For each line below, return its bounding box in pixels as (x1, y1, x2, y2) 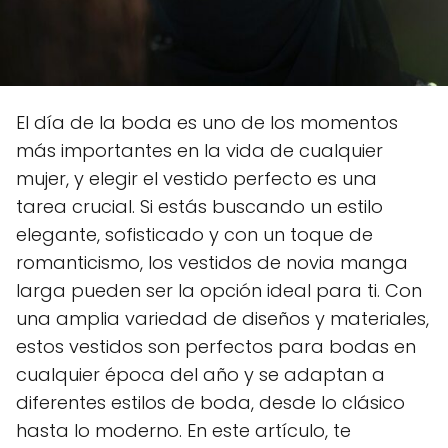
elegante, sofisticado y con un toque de (16, 221, 373, 247)
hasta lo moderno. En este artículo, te (16, 417, 351, 443)
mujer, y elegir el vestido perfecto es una (16, 165, 377, 191)
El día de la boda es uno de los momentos (16, 109, 398, 135)
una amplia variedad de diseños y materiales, (16, 305, 429, 331)
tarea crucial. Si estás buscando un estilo (16, 193, 383, 219)
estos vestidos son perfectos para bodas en (16, 333, 416, 359)
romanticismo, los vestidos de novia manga (16, 249, 408, 275)
